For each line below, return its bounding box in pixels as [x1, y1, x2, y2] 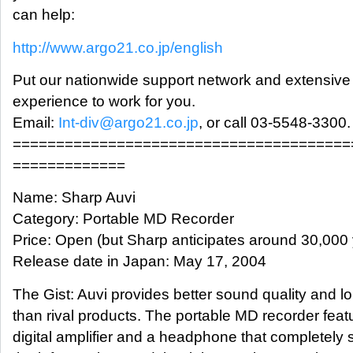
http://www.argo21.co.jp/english [13, 39, 223, 56]
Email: [13, 114, 58, 132]
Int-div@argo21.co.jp [58, 114, 199, 132]
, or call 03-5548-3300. [199, 114, 351, 132]
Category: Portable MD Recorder [13, 210, 234, 228]
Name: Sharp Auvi [13, 189, 136, 206]
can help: [13, 6, 75, 24]
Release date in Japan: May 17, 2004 [13, 253, 266, 270]
